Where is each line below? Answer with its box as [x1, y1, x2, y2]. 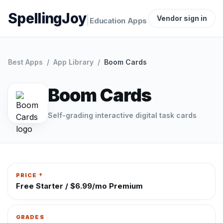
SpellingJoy [8, 10, 87, 27]
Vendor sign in [157, 14, 207, 22]
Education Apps [90, 16, 147, 25]
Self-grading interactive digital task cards [48, 111, 197, 119]
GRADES [16, 214, 44, 221]
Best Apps [8, 58, 43, 66]
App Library [53, 58, 94, 66]
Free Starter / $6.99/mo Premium [16, 181, 143, 191]
